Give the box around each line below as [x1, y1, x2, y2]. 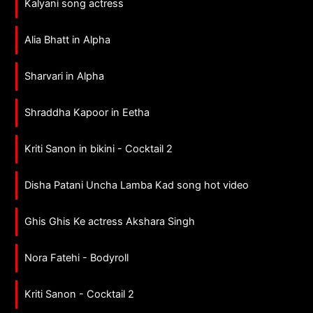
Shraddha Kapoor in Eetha [24, 106, 150, 119]
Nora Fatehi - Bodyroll [24, 251, 129, 264]
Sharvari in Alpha [24, 70, 105, 83]
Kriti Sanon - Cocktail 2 [24, 287, 135, 300]
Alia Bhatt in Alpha [24, 34, 111, 47]
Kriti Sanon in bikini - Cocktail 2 [24, 143, 173, 156]
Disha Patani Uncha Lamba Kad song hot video [24, 179, 249, 192]
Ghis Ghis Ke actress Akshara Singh [24, 214, 196, 228]
